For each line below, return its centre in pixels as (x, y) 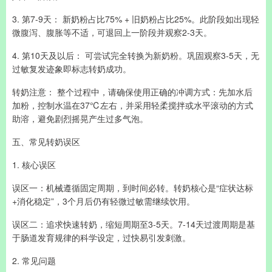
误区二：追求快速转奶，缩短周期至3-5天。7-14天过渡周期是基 (134, 224)
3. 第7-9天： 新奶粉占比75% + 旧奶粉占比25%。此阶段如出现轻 (136, 19)
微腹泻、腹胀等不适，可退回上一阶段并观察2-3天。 (112, 32)
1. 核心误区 (34, 165)
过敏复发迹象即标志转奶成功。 (72, 69)
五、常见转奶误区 (46, 141)
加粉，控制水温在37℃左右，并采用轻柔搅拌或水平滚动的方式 (133, 105)
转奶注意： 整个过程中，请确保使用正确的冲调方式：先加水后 (132, 92)
